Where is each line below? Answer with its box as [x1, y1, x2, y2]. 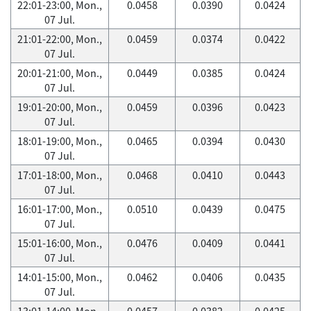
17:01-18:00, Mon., [17, 167, 102, 183]
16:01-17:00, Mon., [17, 201, 102, 217]
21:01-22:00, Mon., [17, 31, 102, 47]
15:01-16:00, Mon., [17, 235, 102, 251]
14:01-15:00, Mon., [17, 269, 102, 285]
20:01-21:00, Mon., [17, 65, 102, 81]
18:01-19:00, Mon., [17, 133, 102, 149]
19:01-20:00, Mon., [17, 99, 102, 115]
